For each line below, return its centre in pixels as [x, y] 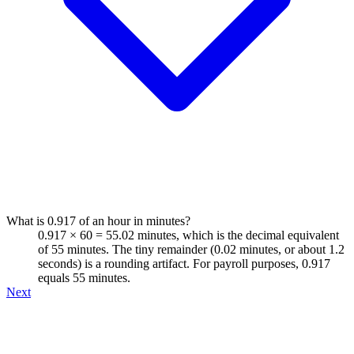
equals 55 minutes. [84, 277]
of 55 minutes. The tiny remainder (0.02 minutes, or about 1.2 [191, 249]
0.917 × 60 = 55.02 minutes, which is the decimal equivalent [188, 235]
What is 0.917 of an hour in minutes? [98, 220]
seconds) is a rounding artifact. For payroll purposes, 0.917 [184, 263]
